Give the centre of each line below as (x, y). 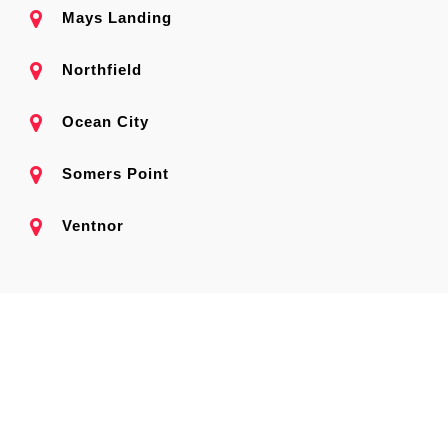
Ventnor (93, 225)
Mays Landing (117, 17)
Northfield (102, 69)
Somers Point (115, 173)
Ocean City (105, 121)
